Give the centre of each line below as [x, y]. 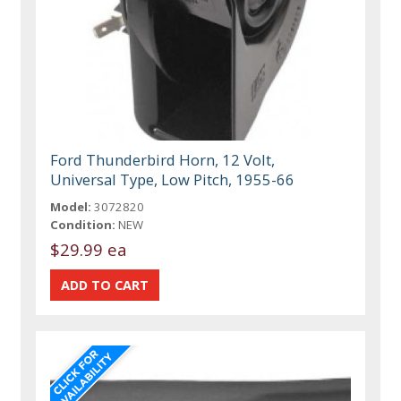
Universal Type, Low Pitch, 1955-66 [173, 180]
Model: [71, 207]
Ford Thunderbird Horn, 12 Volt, [163, 160]
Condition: [83, 225]
